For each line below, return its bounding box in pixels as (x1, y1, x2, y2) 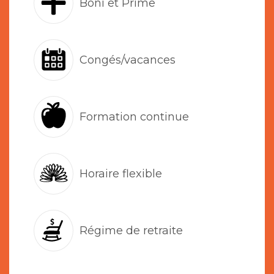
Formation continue (80, 109, 189, 124)
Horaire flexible (80, 166, 162, 180)
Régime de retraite (80, 223, 183, 237)
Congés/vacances (80, 53, 176, 67)
